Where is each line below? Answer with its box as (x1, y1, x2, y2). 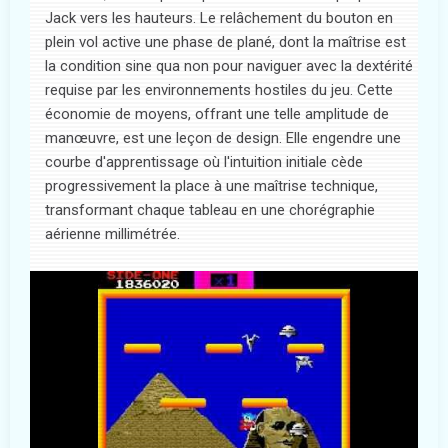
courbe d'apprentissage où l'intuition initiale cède (45, 152, 363, 171)
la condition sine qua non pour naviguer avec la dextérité (45, 56, 413, 75)
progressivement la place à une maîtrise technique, (45, 176, 378, 195)
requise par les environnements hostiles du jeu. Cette (45, 80, 393, 99)
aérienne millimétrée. (45, 224, 180, 243)
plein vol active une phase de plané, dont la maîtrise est (45, 32, 406, 51)
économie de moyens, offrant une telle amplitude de (45, 104, 389, 123)
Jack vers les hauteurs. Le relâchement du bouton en (45, 8, 393, 27)
